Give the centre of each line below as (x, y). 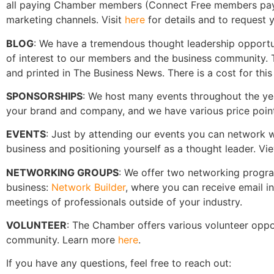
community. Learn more (62, 240)
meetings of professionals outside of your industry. (124, 202)
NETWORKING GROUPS (62, 172)
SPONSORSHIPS (44, 96)
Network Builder (88, 187)
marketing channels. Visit (65, 20)
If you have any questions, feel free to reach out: (119, 263)
